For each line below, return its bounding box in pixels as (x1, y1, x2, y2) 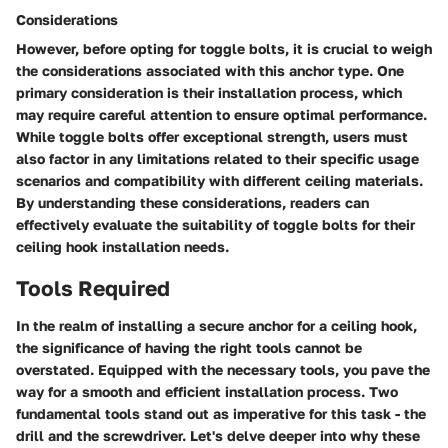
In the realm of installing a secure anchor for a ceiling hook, (16, 317, 417, 335)
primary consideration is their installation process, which (16, 83, 402, 101)
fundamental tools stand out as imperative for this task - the (16, 405, 426, 423)
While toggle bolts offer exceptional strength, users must (16, 127, 408, 145)
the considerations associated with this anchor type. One (16, 61, 404, 79)
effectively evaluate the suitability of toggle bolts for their (16, 215, 415, 233)
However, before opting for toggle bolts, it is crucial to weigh (16, 39, 432, 57)
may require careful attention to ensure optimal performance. (16, 105, 427, 123)
